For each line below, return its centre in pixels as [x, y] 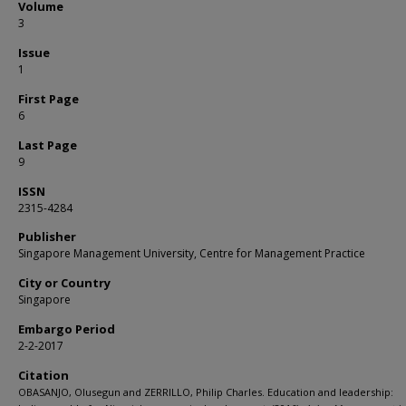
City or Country [64, 283]
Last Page [48, 145]
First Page [48, 99]
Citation [43, 375]
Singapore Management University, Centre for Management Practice [192, 253]
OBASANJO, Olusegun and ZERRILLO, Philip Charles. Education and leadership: [206, 392]
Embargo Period [67, 329]
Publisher [47, 237]
